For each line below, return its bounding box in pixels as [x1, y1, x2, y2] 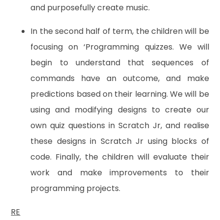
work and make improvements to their [30, 166, 209, 178]
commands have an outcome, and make [30, 72, 209, 84]
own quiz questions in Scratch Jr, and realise [30, 119, 209, 131]
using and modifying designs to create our [30, 104, 209, 115]
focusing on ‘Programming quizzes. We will [30, 41, 209, 53]
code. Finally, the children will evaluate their [30, 151, 209, 163]
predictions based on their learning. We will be [30, 88, 209, 100]
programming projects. [30, 182, 121, 194]
